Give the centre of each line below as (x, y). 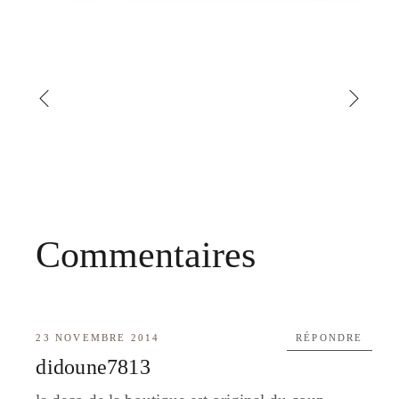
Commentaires (146, 255)
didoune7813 (93, 367)
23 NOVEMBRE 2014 (98, 338)
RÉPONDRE (330, 338)
